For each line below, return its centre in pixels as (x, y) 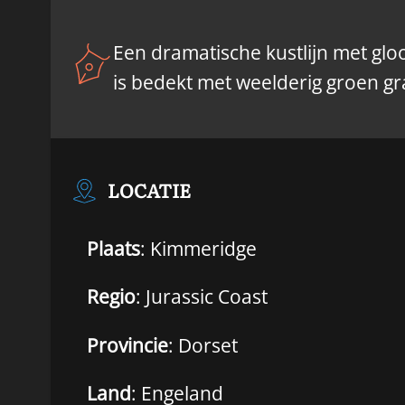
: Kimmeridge (198, 248)
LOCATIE (150, 189)
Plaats (113, 248)
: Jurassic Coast (202, 297)
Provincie (127, 345)
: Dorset (203, 345)
